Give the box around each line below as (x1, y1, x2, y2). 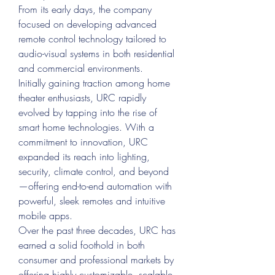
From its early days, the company (18, 2, 152, 16)
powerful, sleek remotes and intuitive (18, 194, 165, 207)
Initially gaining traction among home (18, 76, 170, 90)
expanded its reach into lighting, (18, 150, 150, 163)
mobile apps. (18, 209, 72, 222)
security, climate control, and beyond (18, 165, 169, 178)
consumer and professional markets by (18, 253, 174, 266)
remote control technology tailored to (18, 32, 166, 45)
